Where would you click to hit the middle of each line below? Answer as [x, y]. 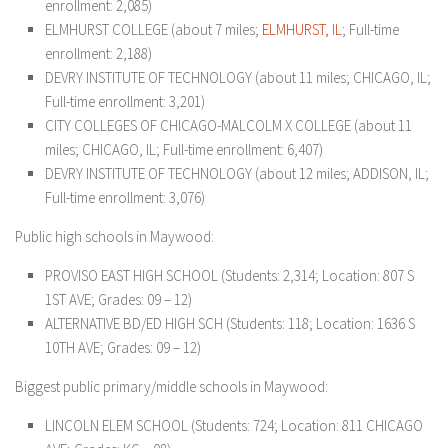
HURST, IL [314, 29]
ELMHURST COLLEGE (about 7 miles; [153, 29]
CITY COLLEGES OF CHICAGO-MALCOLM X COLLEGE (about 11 [228, 125]
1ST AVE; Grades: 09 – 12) [118, 299]
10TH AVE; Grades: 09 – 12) [123, 347]
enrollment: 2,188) [98, 53]
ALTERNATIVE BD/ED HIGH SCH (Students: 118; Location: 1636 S [230, 323]
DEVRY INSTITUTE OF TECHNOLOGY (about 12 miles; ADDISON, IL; [237, 173]
